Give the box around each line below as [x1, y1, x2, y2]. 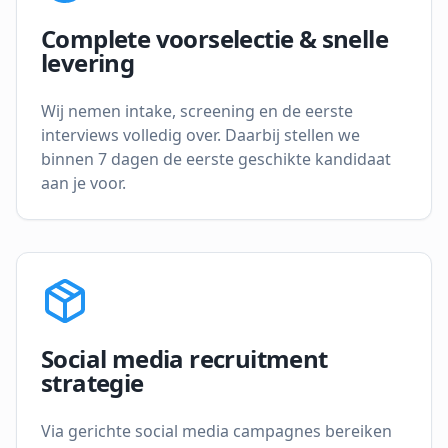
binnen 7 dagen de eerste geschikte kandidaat [41, 148, 391, 170]
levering [41, 46, 135, 79]
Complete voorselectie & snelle [41, 22, 388, 55]
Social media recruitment [41, 342, 328, 375]
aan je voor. [41, 172, 126, 194]
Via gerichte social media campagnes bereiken [41, 420, 392, 442]
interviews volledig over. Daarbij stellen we [41, 124, 360, 146]
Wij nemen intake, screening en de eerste [41, 100, 353, 122]
